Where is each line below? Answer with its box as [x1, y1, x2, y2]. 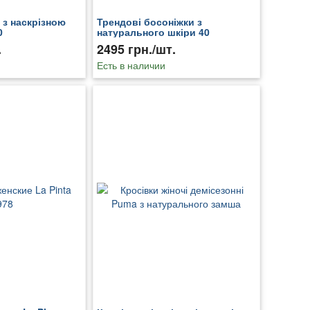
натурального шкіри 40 [96, 25, 210, 39]
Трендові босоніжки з [96, 15, 202, 29]
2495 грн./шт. [96, 40, 176, 59]
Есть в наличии [96, 58, 165, 73]
